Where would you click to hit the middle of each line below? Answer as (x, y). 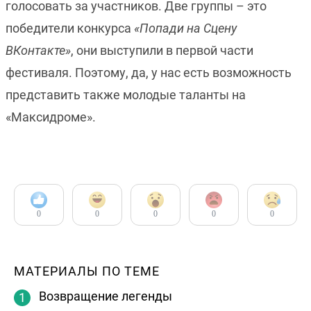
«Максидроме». (51, 117)
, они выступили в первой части (162, 51)
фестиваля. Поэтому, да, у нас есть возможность (149, 73)
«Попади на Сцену (185, 28)
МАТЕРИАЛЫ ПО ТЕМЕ (87, 271)
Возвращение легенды (106, 296)
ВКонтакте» (38, 51)
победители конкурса (70, 28)
